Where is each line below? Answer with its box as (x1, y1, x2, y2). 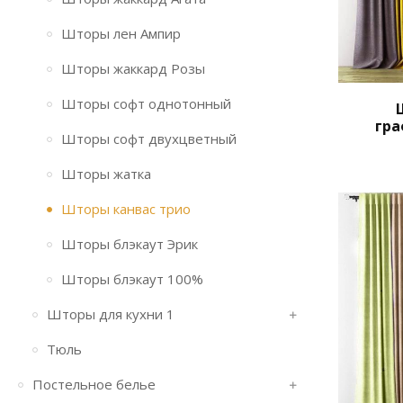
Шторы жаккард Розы (61, 59, 205, 77)
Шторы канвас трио (61, 200, 191, 218)
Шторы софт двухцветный (61, 130, 237, 148)
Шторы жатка (61, 165, 151, 183)
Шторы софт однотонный (61, 94, 231, 112)
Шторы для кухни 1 (47, 305, 175, 323)
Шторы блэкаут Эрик (61, 235, 198, 253)
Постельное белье (32, 375, 156, 393)
